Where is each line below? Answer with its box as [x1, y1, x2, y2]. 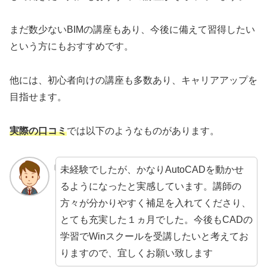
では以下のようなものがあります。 [67, 126, 219, 136]
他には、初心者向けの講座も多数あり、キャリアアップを [10, 75, 257, 86]
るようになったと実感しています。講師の [60, 181, 241, 191]
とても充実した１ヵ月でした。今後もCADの [60, 214, 253, 225]
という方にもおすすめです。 [10, 41, 133, 52]
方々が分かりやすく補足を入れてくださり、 [60, 197, 251, 208]
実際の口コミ [10, 126, 67, 136]
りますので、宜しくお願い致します [60, 247, 213, 258]
